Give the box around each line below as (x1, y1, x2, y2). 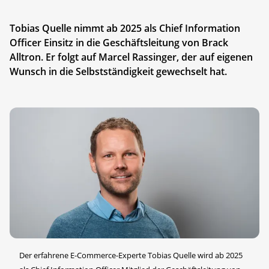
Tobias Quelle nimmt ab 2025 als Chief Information (10, 21, 240, 35)
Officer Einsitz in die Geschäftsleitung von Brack (10, 35, 228, 49)
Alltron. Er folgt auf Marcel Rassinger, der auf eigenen (10, 50, 253, 64)
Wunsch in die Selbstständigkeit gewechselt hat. (10, 64, 227, 78)
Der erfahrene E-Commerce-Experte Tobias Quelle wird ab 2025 (19, 250, 243, 261)
